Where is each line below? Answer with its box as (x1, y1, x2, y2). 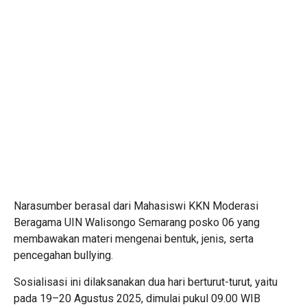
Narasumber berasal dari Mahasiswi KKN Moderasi (14, 199, 258, 213)
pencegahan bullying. (14, 249, 113, 262)
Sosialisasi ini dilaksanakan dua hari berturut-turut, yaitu (14, 275, 278, 289)
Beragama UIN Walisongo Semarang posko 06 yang (14, 216, 260, 230)
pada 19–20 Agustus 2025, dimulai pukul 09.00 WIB (14, 292, 260, 306)
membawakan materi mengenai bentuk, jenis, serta (14, 232, 254, 246)
